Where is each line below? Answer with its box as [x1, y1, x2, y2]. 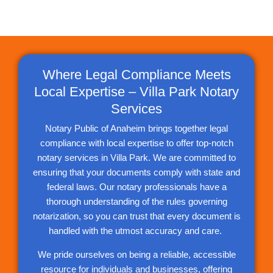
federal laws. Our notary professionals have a [46, 182, 227, 193]
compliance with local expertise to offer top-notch [40, 138, 233, 149]
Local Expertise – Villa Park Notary [34, 84, 239, 100]
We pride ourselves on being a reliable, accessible [37, 249, 236, 260]
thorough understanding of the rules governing [46, 196, 227, 207]
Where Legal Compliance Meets [42, 67, 231, 83]
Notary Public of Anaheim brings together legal [45, 123, 228, 134]
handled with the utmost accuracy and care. [49, 225, 224, 236]
